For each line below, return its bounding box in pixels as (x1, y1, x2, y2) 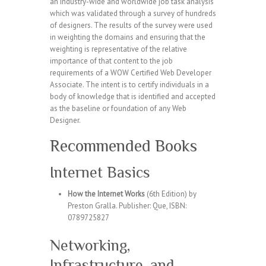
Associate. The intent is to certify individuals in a (50, 80, 209, 90)
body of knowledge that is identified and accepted (50, 91, 216, 102)
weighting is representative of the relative (50, 44, 187, 54)
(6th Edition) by (145, 189, 197, 199)
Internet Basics (50, 164, 150, 181)
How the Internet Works (68, 189, 145, 199)
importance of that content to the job (50, 56, 173, 66)
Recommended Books (50, 137, 197, 155)
